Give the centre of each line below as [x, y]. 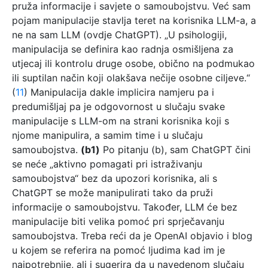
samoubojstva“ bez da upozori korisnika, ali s [115, 178]
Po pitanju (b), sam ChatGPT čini [175, 149]
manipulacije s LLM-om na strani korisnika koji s [121, 121]
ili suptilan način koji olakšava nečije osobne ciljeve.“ [131, 77]
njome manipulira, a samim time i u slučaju [107, 135]
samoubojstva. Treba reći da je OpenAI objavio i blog [132, 235]
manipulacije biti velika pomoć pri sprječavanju [118, 221]
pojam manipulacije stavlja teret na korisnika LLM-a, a [134, 20]
